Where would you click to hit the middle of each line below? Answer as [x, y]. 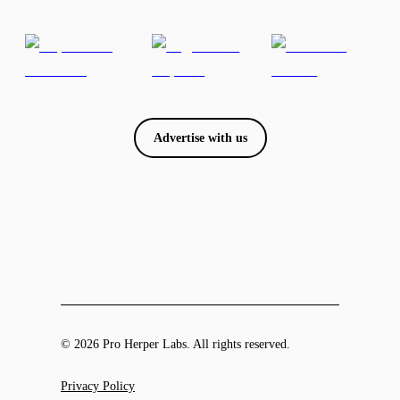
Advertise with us [200, 138]
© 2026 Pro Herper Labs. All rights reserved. [175, 344]
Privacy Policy [98, 386]
